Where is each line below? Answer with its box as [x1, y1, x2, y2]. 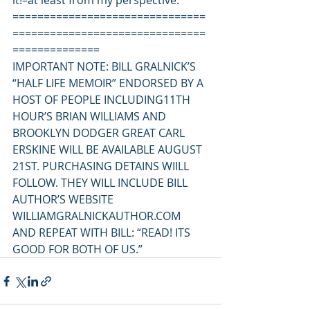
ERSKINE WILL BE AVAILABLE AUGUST [12, 142, 205, 157]
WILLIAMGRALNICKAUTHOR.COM [12, 208, 181, 224]
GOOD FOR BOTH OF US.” [12, 241, 143, 257]
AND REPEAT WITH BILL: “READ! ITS [12, 225, 193, 240]
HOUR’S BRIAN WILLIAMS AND [12, 109, 169, 124]
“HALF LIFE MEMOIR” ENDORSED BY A [12, 75, 206, 91]
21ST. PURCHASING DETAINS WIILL [12, 158, 192, 174]
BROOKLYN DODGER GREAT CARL [12, 125, 188, 140]
